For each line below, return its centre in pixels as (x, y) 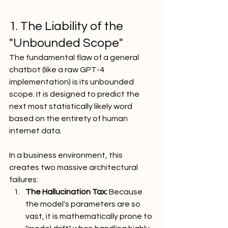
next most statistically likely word (72, 106)
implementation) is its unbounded (72, 82)
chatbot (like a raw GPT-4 (58, 69)
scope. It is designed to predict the (75, 94)
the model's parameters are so (84, 204)
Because (126, 192)
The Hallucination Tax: (66, 192)
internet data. (35, 131)
